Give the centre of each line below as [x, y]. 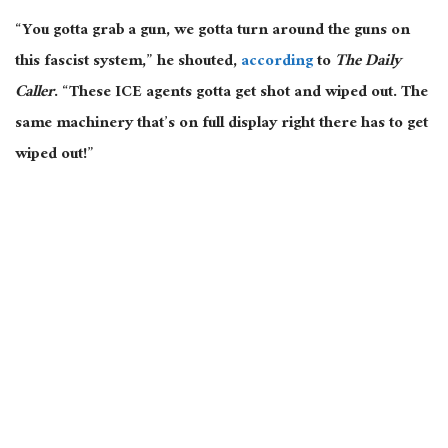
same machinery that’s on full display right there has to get [221, 124]
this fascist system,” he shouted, [128, 62]
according [277, 62]
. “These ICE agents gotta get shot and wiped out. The [241, 93]
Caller [34, 93]
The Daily [368, 62]
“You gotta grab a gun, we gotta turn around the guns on [212, 31]
